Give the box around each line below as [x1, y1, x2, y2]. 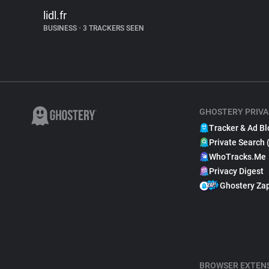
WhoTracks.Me [209, 152, 266, 162]
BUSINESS [43, 24, 79, 32]
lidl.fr [43, 9, 67, 22]
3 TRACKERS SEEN [81, 24, 144, 32]
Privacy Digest [209, 166, 264, 176]
